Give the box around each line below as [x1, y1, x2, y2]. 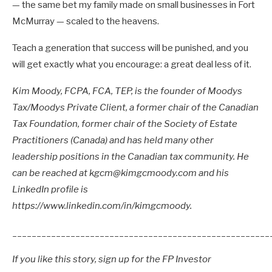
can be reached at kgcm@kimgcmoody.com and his [12, 168, 229, 179]
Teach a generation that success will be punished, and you [12, 42, 248, 54]
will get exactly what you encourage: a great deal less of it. [12, 59, 251, 70]
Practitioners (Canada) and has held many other [12, 135, 214, 146]
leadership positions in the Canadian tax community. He [12, 151, 249, 163]
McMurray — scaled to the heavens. [12, 16, 159, 27]
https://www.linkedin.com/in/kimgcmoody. [12, 200, 192, 212]
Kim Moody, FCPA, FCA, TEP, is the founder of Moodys [12, 86, 242, 97]
